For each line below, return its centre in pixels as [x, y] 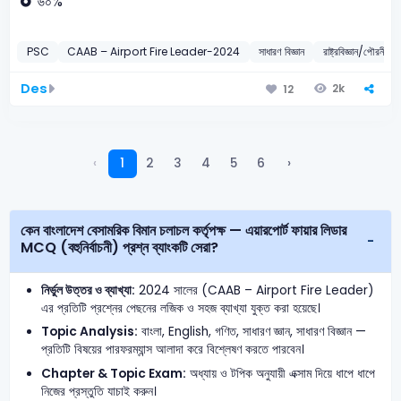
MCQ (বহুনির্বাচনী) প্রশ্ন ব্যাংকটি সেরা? [120, 247]
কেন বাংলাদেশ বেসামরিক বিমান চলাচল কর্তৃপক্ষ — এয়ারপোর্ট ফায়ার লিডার [125, 230]
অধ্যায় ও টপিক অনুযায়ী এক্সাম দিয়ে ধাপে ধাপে [281, 373]
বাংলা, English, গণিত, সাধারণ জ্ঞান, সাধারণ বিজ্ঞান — [252, 332]
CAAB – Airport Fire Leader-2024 [154, 52]
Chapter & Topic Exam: [114, 373]
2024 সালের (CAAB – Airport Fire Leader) [255, 290]
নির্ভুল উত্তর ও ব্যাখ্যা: [89, 290]
